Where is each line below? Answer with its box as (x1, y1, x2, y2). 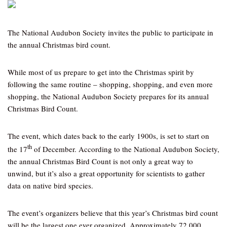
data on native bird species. (8, 180, 93, 191)
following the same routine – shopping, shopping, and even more (8, 79, 213, 89)
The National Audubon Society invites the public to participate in (8, 27, 213, 37)
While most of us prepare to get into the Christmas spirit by (8, 67, 194, 77)
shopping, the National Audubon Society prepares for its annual (8, 91, 209, 101)
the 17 (8, 144, 27, 154)
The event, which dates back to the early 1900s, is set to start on (8, 131, 209, 141)
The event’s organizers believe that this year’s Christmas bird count (8, 208, 218, 218)
